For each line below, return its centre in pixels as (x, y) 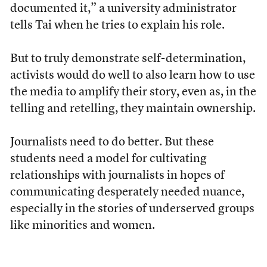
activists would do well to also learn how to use (132, 76)
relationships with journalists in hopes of (117, 176)
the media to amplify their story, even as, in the (133, 92)
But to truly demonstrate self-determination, (128, 59)
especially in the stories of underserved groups (132, 209)
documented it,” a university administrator (123, 9)
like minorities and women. (82, 226)
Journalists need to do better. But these (112, 142)
